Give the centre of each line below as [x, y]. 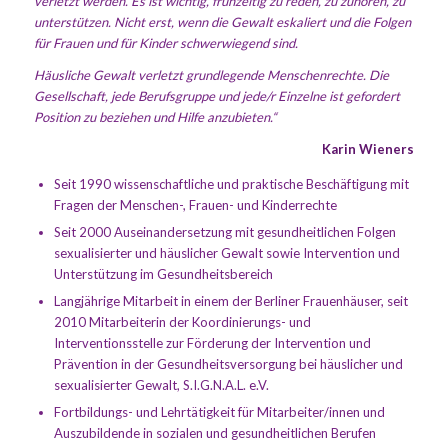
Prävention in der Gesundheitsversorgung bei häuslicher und [228, 363]
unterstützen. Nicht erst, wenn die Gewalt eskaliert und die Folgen [222, 21]
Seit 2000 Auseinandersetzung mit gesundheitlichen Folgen [224, 231]
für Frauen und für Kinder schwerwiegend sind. [165, 42]
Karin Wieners [368, 148]
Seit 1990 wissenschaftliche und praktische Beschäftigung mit [231, 183]
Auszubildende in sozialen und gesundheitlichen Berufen [214, 432]
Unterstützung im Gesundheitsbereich [163, 273]
